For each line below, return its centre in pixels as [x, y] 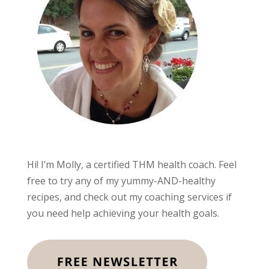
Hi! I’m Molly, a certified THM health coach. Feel [131, 165]
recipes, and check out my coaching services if [129, 197]
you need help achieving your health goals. [123, 213]
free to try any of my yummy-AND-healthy [121, 181]
